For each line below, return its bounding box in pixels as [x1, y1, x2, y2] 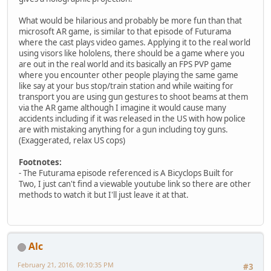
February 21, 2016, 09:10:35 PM [18, 260, 114, 270]
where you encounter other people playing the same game [19, 70, 238, 81]
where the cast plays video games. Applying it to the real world [19, 37, 250, 48]
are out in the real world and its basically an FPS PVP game [19, 59, 232, 70]
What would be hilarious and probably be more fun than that [19, 15, 242, 27]
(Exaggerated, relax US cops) [19, 135, 125, 146]
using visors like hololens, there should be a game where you [19, 48, 244, 59]
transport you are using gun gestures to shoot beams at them [19, 91, 248, 103]
